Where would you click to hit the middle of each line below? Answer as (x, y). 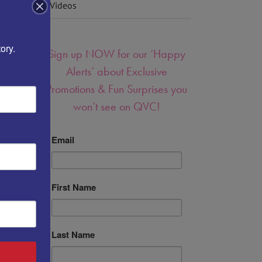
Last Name (73, 234)
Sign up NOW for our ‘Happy (117, 54)
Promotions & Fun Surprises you (117, 89)
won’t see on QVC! (117, 106)
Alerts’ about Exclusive (117, 71)
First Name (74, 187)
